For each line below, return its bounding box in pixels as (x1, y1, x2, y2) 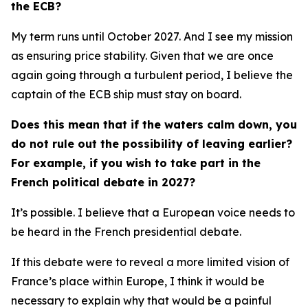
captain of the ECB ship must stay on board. (11, 87, 241, 101)
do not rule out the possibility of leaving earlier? (11, 137, 292, 151)
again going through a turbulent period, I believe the (11, 68, 293, 82)
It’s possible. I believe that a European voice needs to (11, 206, 295, 219)
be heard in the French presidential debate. (11, 225, 241, 239)
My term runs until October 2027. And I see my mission (11, 30, 293, 43)
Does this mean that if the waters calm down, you (11, 118, 297, 131)
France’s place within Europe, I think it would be (11, 274, 265, 288)
